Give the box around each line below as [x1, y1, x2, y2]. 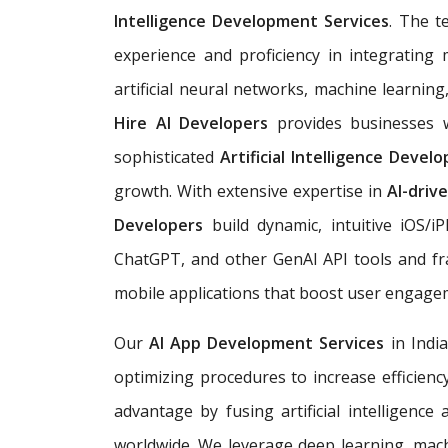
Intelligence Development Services [114, 9, 390, 32]
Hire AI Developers [114, 111, 277, 134]
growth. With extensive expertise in [114, 179, 387, 202]
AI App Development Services [149, 331, 385, 354]
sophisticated [114, 145, 220, 168]
